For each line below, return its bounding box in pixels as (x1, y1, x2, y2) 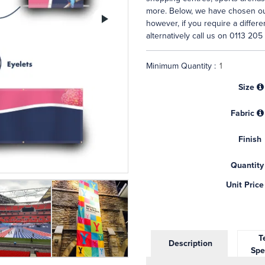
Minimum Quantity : (146, 61, 218, 71)
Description (166, 238, 212, 248)
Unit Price (225, 179, 264, 190)
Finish (238, 134, 261, 144)
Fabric (230, 108, 254, 118)
